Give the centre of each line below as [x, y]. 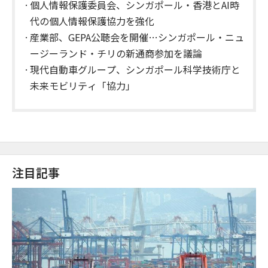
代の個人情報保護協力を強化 [92, 21]
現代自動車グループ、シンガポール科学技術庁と [135, 70]
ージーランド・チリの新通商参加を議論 [116, 54]
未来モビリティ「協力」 [83, 86]
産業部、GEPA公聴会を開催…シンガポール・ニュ [137, 37]
